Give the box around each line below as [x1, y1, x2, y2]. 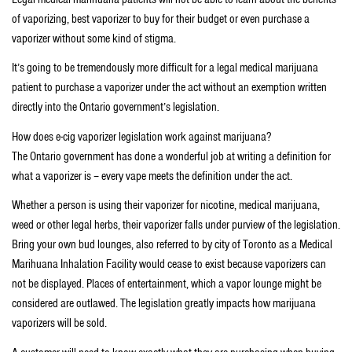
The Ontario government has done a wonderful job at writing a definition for [12, 148, 331, 164]
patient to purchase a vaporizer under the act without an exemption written [12, 79, 327, 96]
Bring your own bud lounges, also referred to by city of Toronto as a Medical [12, 236, 332, 253]
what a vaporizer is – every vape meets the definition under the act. [12, 167, 292, 184]
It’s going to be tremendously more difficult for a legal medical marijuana [12, 60, 318, 76]
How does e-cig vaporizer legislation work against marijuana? [12, 128, 271, 145]
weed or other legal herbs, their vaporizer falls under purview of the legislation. [12, 217, 340, 233]
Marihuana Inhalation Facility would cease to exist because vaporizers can [12, 256, 326, 273]
